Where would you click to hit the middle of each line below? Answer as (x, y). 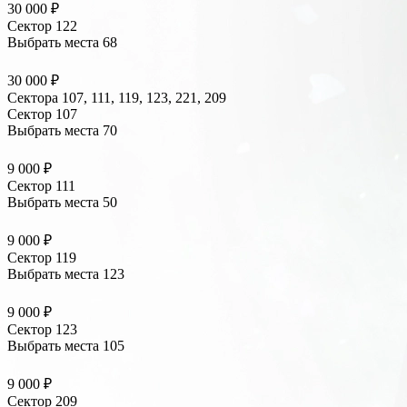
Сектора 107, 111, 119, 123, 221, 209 (117, 98)
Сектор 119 (42, 258)
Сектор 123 (42, 330)
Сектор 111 (41, 186)
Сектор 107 (42, 114)
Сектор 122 (42, 26)
